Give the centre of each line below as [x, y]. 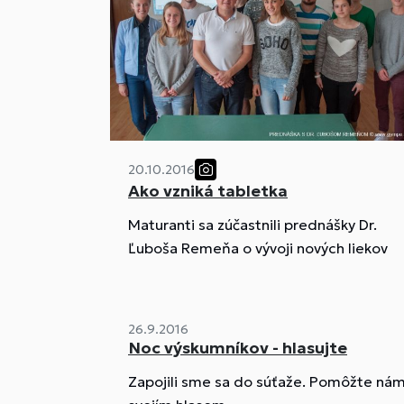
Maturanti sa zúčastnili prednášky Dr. [252, 224]
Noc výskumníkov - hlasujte [238, 347]
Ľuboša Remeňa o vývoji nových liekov [258, 248]
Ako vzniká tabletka [208, 190]
